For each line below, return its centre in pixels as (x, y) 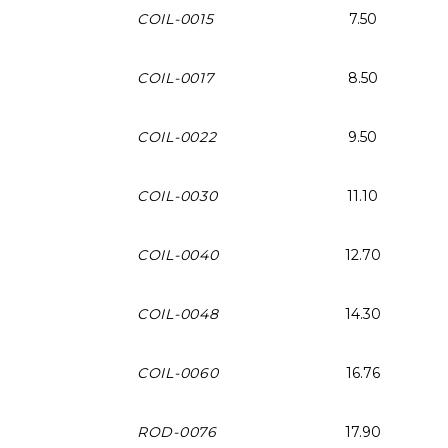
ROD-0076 (177, 431)
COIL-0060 (178, 372)
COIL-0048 (178, 313)
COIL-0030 (177, 195)
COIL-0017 (175, 77)
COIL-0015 (175, 18)
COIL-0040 (178, 254)
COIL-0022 (177, 136)
